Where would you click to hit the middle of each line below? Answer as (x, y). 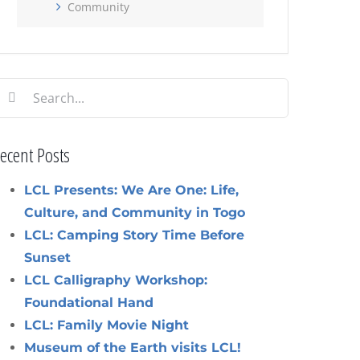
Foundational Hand (89, 302)
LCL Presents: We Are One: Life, (132, 190)
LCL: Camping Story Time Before (135, 235)
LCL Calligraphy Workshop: (116, 280)
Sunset (48, 257)
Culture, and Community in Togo (135, 212)
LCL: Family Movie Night (107, 325)
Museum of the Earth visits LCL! (133, 347)
